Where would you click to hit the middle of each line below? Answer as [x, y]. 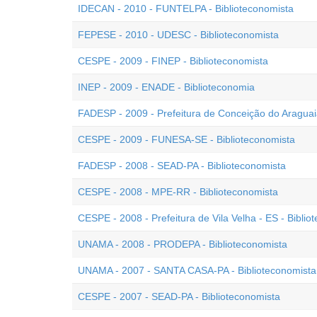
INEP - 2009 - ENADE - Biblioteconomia [166, 87]
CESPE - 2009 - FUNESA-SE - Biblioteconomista [186, 139]
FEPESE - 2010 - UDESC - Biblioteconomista [178, 35]
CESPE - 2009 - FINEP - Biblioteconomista [173, 61]
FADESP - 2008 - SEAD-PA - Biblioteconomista [182, 166]
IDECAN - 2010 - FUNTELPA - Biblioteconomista [186, 8]
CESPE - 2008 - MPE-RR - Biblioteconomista [178, 192]
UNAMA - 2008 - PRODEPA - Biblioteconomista [183, 244]
